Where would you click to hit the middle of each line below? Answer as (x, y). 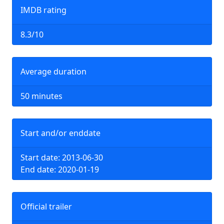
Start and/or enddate (60, 133)
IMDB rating (43, 10)
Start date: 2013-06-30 (62, 157)
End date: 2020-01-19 (60, 169)
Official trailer (46, 206)
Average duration (53, 71)
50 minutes (41, 96)
